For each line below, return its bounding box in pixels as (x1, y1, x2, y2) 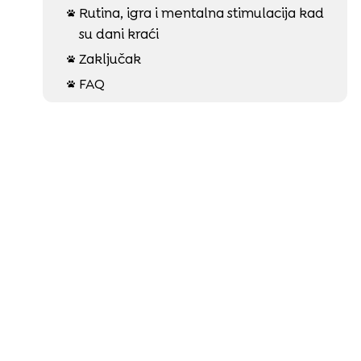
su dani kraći (78, 24, 159, 43)
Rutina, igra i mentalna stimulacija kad (78, 3, 324, 22)
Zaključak (78, 49, 141, 68)
